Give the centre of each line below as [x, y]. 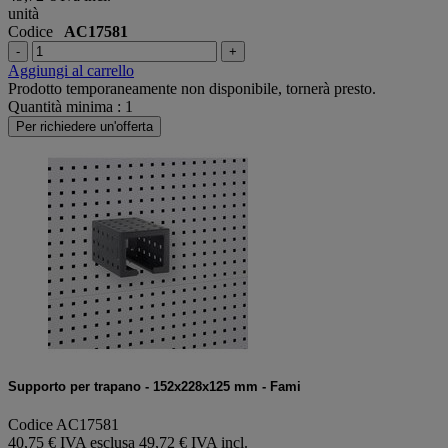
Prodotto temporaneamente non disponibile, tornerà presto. [192, 88]
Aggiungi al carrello [71, 70]
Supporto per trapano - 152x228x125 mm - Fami [154, 386]
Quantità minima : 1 [70, 106]
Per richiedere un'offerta [84, 126]
